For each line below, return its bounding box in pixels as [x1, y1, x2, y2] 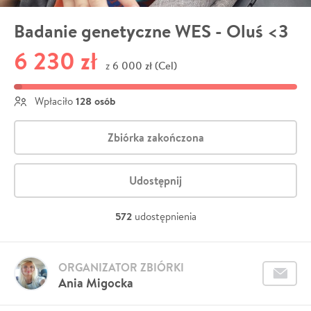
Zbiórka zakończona [107, 130, 204, 146]
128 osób [76, 94, 115, 109]
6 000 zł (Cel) [112, 58, 177, 74]
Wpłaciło [32, 94, 76, 108]
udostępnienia [134, 210, 196, 224]
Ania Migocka [58, 274, 133, 292]
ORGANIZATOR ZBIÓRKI [58, 260, 184, 276]
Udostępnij [129, 173, 182, 189]
